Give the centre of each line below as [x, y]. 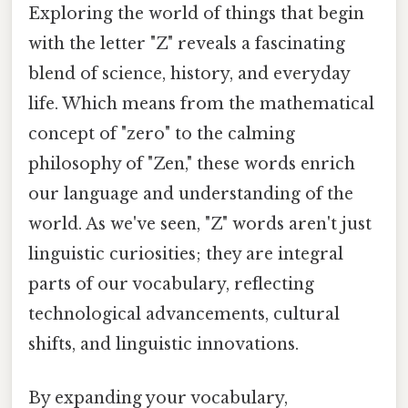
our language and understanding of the [191, 194]
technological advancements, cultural [184, 314]
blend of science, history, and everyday [189, 73]
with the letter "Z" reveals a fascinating [187, 43]
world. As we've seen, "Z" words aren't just [200, 224]
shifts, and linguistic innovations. [163, 344]
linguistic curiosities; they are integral [186, 254]
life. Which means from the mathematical [201, 103]
